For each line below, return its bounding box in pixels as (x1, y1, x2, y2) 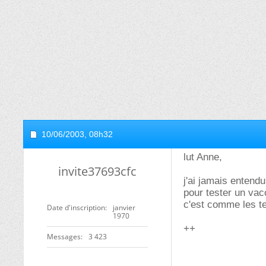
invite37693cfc (58, 163, 137, 179)
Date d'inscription (47, 202, 105, 213)
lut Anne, (183, 151, 222, 163)
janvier (113, 202, 135, 213)
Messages (47, 232, 81, 242)
